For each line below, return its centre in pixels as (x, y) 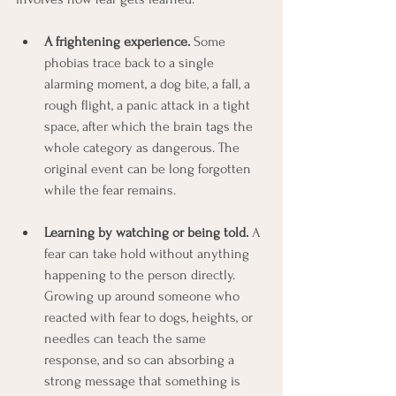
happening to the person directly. (141, 274)
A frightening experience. (117, 41)
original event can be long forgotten (149, 168)
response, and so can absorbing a (141, 359)
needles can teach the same (127, 338)
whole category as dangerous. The (144, 147)
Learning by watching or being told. (146, 232)
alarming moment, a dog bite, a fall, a (149, 84)
